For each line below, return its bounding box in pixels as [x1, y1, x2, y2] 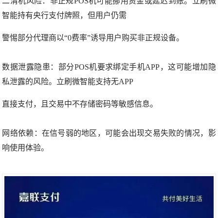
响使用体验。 [2, 144, 49, 152]
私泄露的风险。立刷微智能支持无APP [2, 77, 134, 86]
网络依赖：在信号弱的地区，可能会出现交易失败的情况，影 [2, 129, 216, 137]
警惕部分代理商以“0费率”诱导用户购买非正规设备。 [2, 34, 184, 42]
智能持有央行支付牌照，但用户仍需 [2, 11, 127, 19]
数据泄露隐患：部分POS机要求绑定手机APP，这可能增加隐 [2, 63, 216, 71]
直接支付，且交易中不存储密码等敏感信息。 [2, 100, 158, 108]
